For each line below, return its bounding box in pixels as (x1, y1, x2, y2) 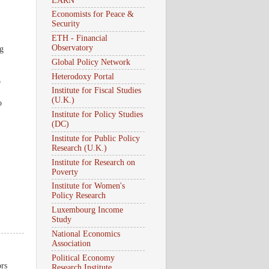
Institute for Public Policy (52, 133, 140, 143)
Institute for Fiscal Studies (52, 86, 141, 95)
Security (52, 19, 80, 29)
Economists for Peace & (52, 10, 134, 19)
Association (52, 238, 91, 248)
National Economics (52, 229, 120, 238)
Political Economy (52, 253, 115, 262)
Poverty (52, 167, 78, 177)
